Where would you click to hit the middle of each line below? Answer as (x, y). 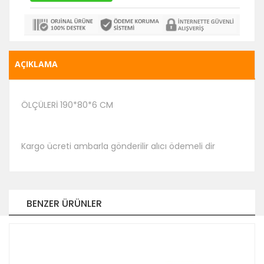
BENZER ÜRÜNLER (64, 204)
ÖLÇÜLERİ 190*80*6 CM (68, 105)
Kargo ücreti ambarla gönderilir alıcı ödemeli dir (119, 146)
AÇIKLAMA (36, 64)
